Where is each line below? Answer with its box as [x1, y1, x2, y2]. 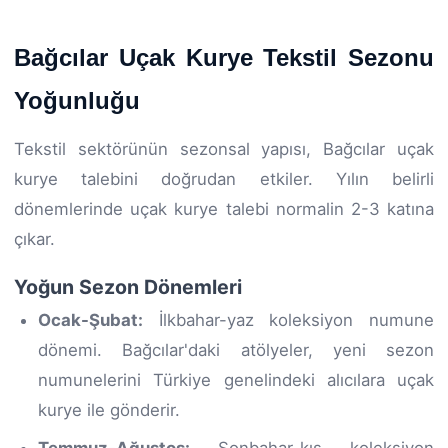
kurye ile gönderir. [38, 399, 180, 420]
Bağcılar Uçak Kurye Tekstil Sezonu [14, 43, 434, 71]
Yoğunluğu [14, 86, 140, 114]
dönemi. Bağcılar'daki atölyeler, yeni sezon [38, 339, 434, 360]
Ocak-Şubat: [38, 309, 143, 330]
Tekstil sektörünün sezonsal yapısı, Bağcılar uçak [14, 138, 434, 159]
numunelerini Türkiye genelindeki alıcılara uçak [38, 369, 434, 390]
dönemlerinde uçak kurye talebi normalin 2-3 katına [14, 198, 434, 219]
